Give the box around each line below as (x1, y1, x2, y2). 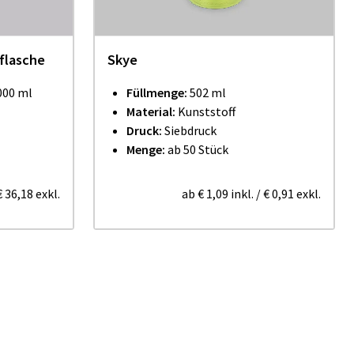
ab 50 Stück (165, 141, 228, 157)
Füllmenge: (126, 85, 190, 100)
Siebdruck (164, 122, 217, 138)
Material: (126, 104, 178, 119)
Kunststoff (178, 104, 235, 119)
